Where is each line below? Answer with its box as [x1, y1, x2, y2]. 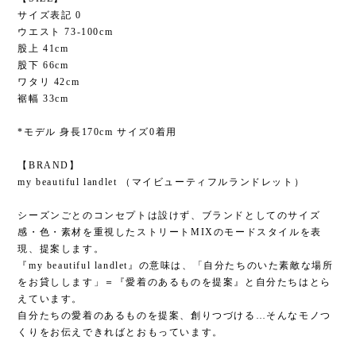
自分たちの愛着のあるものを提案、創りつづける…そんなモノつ [17, 309, 331, 321]
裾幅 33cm [17, 92, 69, 104]
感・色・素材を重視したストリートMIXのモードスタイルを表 [17, 226, 322, 238]
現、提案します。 [17, 242, 105, 254]
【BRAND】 [17, 159, 80, 171]
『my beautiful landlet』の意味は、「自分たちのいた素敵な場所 [17, 259, 334, 271]
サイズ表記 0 [17, 9, 82, 21]
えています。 [17, 292, 83, 304]
